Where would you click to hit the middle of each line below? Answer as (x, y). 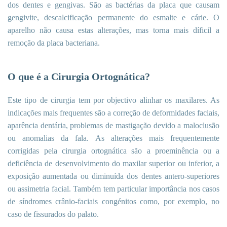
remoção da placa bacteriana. (54, 43)
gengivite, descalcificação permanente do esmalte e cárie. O (113, 18)
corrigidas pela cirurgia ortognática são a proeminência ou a (113, 151)
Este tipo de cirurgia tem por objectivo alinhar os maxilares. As (113, 100)
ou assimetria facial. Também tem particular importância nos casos (113, 189)
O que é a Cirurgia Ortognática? (79, 77)
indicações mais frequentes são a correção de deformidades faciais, (113, 113)
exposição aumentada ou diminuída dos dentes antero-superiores (113, 176)
